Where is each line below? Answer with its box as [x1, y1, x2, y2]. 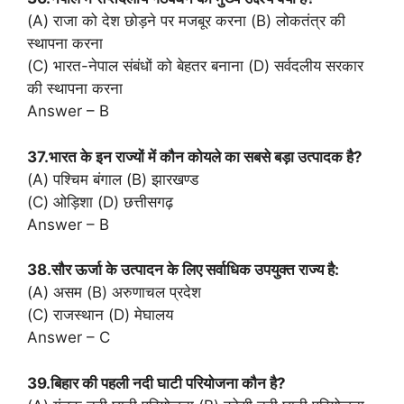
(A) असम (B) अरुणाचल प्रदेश [27, 283, 201, 302]
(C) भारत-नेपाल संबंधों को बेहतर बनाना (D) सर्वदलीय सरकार [27, 57, 363, 76]
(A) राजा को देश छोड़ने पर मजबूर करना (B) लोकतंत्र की [27, 12, 345, 31]
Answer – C [27, 328, 110, 347]
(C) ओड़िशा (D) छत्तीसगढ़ [27, 192, 173, 211]
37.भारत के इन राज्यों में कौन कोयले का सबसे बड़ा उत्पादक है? [27, 147, 363, 166]
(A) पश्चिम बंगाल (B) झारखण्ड [27, 170, 198, 188]
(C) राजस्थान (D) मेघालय [27, 306, 173, 325]
